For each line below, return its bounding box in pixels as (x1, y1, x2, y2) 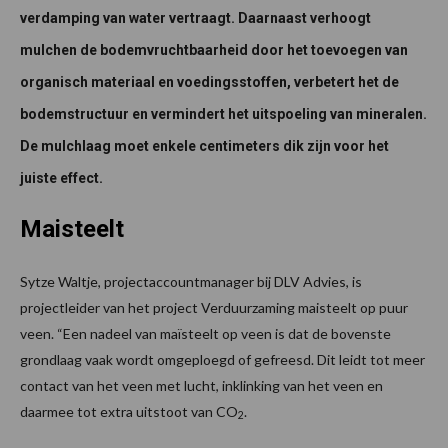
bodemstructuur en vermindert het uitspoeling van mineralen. (20, 105, 427, 122)
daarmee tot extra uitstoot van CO (20, 402, 238, 420)
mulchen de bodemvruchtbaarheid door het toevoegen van (20, 41, 408, 58)
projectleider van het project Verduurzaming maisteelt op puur (20, 298, 408, 316)
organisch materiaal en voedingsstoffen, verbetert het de (20, 73, 399, 90)
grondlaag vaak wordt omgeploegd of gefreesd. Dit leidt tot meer (20, 350, 425, 368)
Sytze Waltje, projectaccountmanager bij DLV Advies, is (20, 272, 362, 290)
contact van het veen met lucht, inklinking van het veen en (20, 376, 383, 394)
